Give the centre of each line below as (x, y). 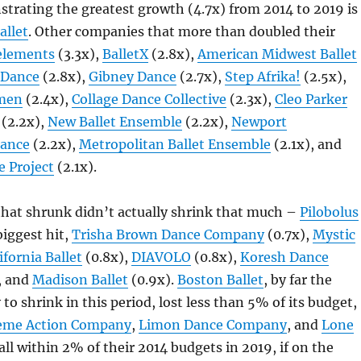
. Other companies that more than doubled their (181, 31)
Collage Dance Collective (149, 99)
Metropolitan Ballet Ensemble (174, 144)
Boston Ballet (220, 280)
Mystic (334, 234)
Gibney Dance (132, 77)
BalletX (125, 54)
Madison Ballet (80, 280)
